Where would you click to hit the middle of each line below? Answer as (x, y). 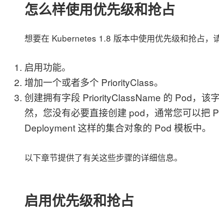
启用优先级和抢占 (79, 200)
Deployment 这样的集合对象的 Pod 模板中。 (118, 128)
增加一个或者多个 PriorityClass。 (94, 82)
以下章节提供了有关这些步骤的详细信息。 (103, 157)
